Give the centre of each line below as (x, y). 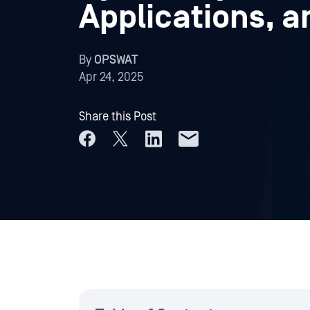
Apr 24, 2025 (111, 77)
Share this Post (118, 117)
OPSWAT (116, 60)
